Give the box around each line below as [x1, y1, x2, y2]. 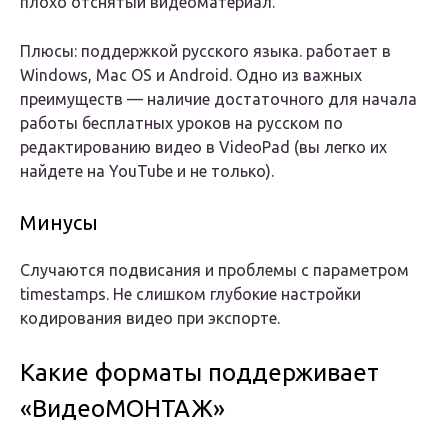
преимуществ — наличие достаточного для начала [20, 90, 417, 109]
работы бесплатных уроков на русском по [20, 114, 343, 133]
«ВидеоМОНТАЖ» [20, 395, 225, 423]
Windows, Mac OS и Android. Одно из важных [20, 66, 362, 85]
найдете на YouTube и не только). [20, 162, 274, 181]
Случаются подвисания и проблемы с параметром [20, 261, 409, 280]
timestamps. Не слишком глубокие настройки [20, 285, 361, 304]
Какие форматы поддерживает [20, 359, 379, 387]
